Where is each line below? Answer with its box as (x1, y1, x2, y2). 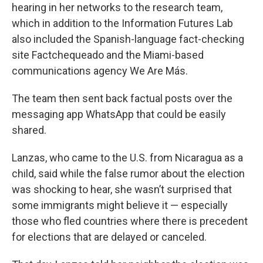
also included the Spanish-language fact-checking (12, 33, 244, 45)
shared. (12, 124, 46, 136)
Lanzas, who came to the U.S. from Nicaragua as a (12, 151, 243, 164)
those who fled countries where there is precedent (12, 215, 248, 227)
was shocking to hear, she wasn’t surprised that (12, 183, 232, 195)
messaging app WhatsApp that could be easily (12, 108, 226, 120)
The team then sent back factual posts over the (12, 92, 232, 104)
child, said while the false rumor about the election (12, 167, 245, 180)
